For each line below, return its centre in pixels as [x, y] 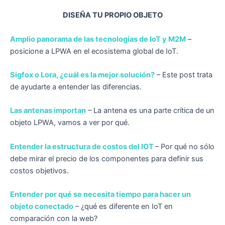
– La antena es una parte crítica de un [150, 111]
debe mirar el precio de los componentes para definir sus [107, 158]
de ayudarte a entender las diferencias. [76, 87]
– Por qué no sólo [185, 146]
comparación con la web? [54, 218]
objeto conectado [42, 206]
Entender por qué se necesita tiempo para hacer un [100, 194]
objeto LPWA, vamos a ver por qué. [70, 123]
